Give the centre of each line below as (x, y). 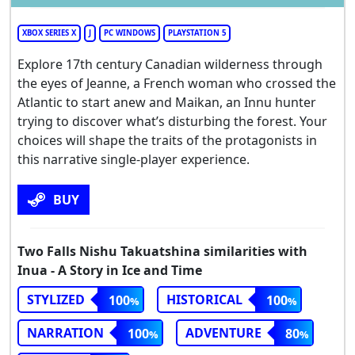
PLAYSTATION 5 (197, 32)
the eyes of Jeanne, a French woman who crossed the (177, 83)
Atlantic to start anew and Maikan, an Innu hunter (167, 102)
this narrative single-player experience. (134, 159)
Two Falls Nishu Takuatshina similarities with (162, 251)
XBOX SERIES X (49, 32)
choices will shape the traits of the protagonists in (167, 140)
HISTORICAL (204, 299)
